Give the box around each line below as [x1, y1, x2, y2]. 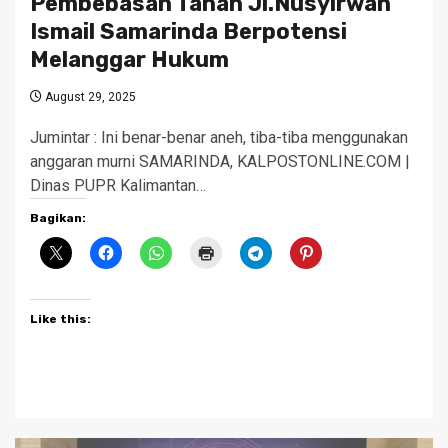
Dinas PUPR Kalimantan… [30, 176, 206, 196]
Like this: [30, 312, 91, 327]
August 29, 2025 [42, 90, 136, 105]
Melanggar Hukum [30, 46, 229, 74]
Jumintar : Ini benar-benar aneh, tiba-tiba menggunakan [30, 128, 408, 148]
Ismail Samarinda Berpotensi [30, 18, 347, 46]
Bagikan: [30, 211, 86, 226]
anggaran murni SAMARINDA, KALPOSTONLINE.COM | [30, 152, 410, 172]
